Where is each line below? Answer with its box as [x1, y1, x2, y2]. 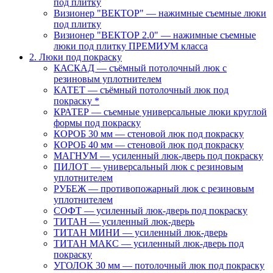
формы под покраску [54, 118, 141, 128]
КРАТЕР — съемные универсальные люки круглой [54, 107, 267, 117]
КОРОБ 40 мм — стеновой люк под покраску [54, 140, 244, 150]
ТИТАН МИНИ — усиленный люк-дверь [54, 227, 227, 238]
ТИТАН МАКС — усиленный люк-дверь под [54, 238, 244, 249]
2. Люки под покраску [29, 52, 122, 62]
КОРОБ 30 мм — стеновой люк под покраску [54, 129, 244, 139]
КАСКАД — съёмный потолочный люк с [54, 63, 227, 73]
